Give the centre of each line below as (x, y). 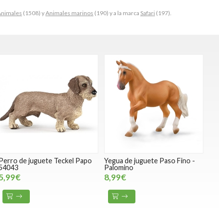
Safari (148, 13)
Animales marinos (69, 13)
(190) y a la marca (117, 13)
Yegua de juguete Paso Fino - (149, 161)
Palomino (119, 168)
